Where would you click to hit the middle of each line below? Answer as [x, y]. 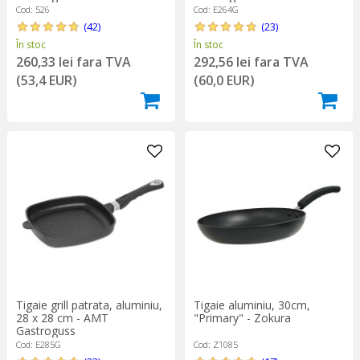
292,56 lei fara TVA [251, 61]
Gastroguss [45, 330]
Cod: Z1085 [215, 344]
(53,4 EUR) [46, 80]
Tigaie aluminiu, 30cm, [252, 305]
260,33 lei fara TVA [73, 61]
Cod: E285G [38, 344]
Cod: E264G [216, 9]
